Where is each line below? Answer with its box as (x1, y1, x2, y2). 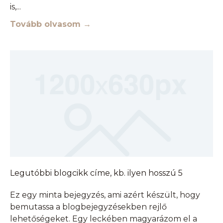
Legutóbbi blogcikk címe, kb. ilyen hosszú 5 (10, 168, 183, 178)
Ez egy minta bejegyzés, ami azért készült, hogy (10, 190, 200, 200)
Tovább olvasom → (10, 19, 91, 29)
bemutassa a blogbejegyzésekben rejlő (10, 202, 167, 212)
